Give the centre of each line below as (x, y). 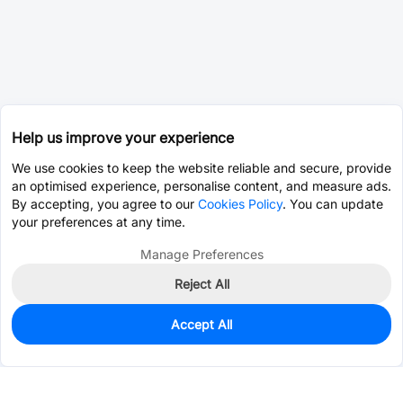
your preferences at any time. (99, 222)
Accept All (201, 324)
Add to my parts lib (317, 339)
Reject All (201, 284)
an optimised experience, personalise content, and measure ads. (201, 186)
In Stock (72, 330)
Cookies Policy (240, 204)
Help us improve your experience (123, 138)
